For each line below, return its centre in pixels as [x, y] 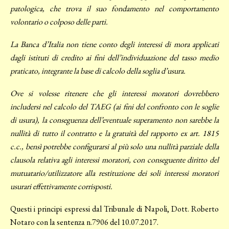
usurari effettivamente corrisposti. [61, 187]
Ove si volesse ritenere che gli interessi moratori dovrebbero [114, 94]
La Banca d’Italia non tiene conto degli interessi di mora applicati [114, 44]
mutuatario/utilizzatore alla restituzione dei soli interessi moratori [114, 173]
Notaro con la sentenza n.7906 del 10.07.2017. [84, 222]
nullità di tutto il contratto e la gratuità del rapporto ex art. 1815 [114, 133]
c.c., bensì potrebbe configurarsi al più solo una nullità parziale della [114, 147]
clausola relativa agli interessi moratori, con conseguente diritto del [114, 160]
